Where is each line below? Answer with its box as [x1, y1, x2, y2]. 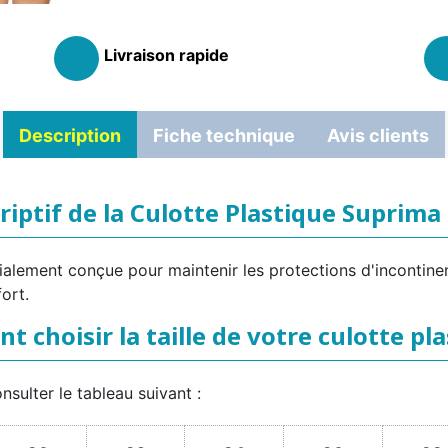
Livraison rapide [103, 45, 229, 66]
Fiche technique [153, 125, 295, 147]
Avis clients [327, 125, 429, 147]
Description [19, 125, 121, 147]
